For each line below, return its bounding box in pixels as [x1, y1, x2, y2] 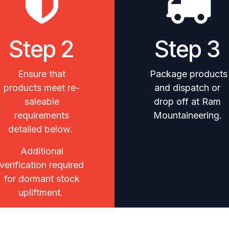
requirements [14, 110, 69, 121]
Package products [147, 68, 227, 79]
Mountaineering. [153, 110, 222, 121]
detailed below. [8, 124, 75, 134]
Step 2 [9, 35, 74, 63]
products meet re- [4, 82, 80, 93]
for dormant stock [4, 173, 80, 184]
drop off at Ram [154, 96, 221, 107]
